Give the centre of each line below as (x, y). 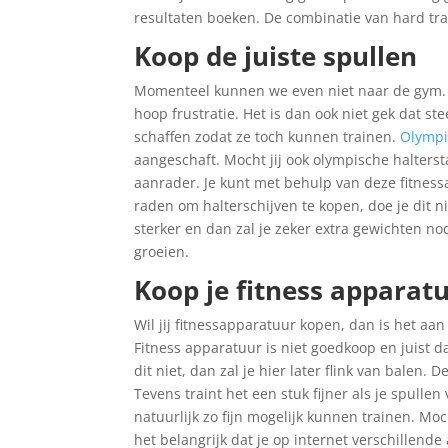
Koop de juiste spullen (276, 56)
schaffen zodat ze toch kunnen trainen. (265, 137)
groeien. (162, 252)
